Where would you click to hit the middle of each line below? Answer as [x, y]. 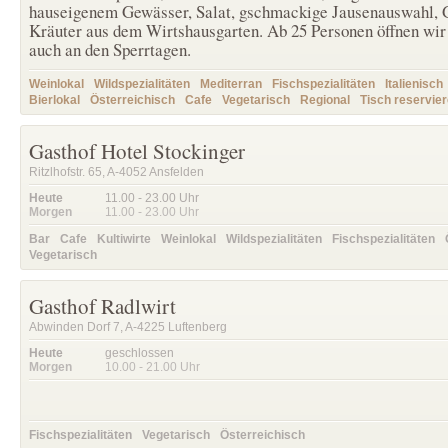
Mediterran [231, 84]
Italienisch [414, 84]
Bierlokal [54, 100]
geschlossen [139, 353]
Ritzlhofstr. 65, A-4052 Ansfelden [116, 172]
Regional [325, 100]
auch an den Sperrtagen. [110, 49]
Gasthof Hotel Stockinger [137, 151]
